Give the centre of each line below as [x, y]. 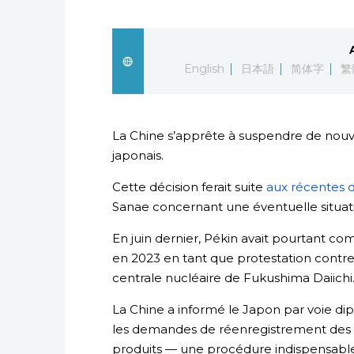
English [205, 69]
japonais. [138, 155]
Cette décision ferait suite [189, 187]
